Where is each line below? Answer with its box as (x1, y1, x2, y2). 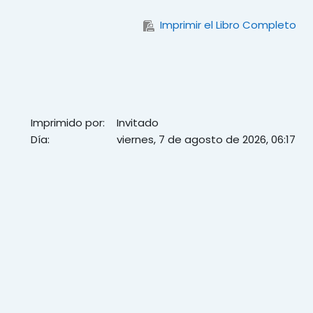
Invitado (117, 115, 159, 130)
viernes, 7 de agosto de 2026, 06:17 (117, 132, 296, 147)
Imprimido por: (31, 115, 105, 130)
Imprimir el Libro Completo (160, 17, 296, 32)
